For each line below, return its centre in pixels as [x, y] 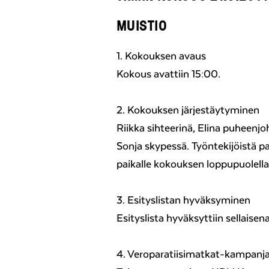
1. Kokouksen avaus [161, 56]
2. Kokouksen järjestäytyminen [188, 110]
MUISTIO [142, 25]
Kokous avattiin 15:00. [168, 74]
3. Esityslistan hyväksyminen [183, 200]
